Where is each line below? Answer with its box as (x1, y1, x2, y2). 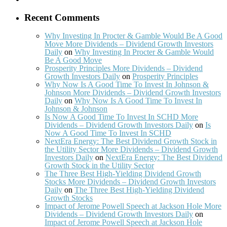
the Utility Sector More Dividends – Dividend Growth (45, 144, 218, 154)
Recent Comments (24, 12, 99, 23)
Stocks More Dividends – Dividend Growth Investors (45, 177, 216, 186)
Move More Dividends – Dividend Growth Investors (45, 39, 213, 48)
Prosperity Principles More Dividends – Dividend (45, 63, 203, 72)
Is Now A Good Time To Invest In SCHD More (45, 112, 198, 121)
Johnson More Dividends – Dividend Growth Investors (45, 88, 221, 97)
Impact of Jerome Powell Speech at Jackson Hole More (45, 201, 221, 210)
